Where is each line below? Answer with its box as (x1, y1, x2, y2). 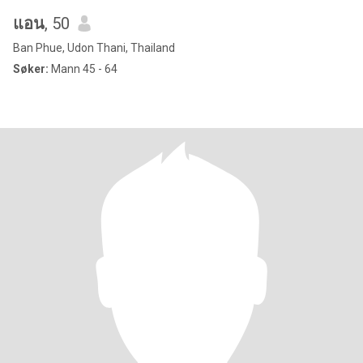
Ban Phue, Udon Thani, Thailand (13, 41, 175, 54)
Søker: (13, 62, 49, 75)
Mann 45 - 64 (49, 62, 117, 75)
